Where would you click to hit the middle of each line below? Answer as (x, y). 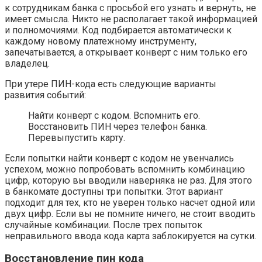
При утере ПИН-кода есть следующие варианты (111, 84)
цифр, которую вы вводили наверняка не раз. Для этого (128, 180)
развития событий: (45, 95)
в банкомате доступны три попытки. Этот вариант (114, 191)
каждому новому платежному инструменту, (101, 41)
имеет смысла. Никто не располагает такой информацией (131, 19)
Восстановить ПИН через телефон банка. (118, 126)
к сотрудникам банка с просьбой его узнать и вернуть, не (130, 8)
